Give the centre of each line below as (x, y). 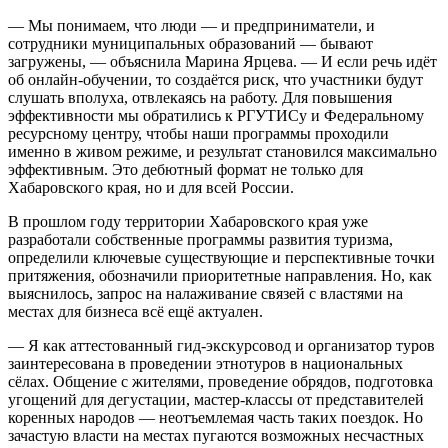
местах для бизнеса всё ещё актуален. (135, 311)
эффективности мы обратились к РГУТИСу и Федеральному (216, 115)
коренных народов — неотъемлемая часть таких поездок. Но (215, 417)
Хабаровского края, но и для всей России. (151, 187)
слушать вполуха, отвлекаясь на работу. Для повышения (200, 97)
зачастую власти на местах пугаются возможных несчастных (216, 435)
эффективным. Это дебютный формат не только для (185, 169)
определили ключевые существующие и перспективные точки (221, 257)
